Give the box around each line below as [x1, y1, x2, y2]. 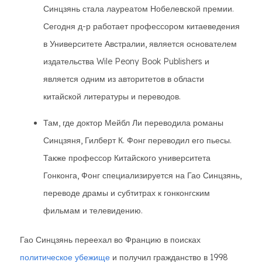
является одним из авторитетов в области [43, 74, 204, 84]
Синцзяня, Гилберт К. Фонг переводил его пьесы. [43, 135, 232, 146]
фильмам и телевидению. [43, 205, 143, 216]
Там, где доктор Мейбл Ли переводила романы [43, 118, 223, 128]
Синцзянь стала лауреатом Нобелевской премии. [43, 4, 234, 14]
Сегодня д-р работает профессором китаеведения [43, 21, 240, 32]
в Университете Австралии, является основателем [43, 39, 237, 49]
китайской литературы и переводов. [43, 91, 181, 102]
